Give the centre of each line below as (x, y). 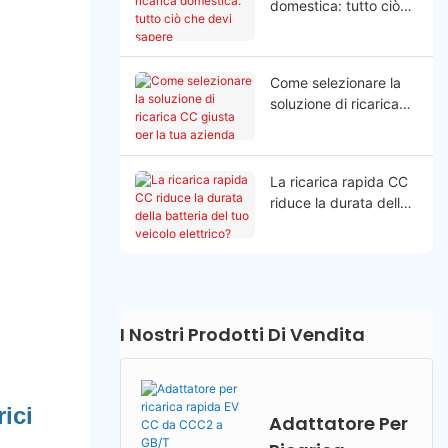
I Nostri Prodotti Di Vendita (242, 335)
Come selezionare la (335, 83)
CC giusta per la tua (334, 125)
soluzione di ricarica (334, 104)
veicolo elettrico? (324, 244)
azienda (295, 146)
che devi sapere (322, 26)
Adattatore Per (338, 423)
